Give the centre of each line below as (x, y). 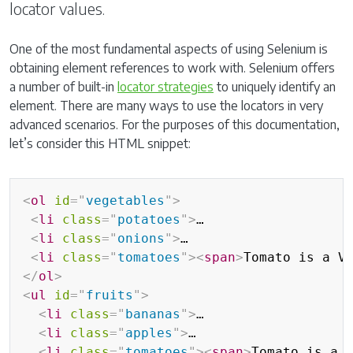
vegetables (125, 201)
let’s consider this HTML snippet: (100, 143)
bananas (153, 314)
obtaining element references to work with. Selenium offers (172, 68)
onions (141, 238)
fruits (110, 295)
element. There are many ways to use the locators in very (166, 106)
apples (149, 333)
